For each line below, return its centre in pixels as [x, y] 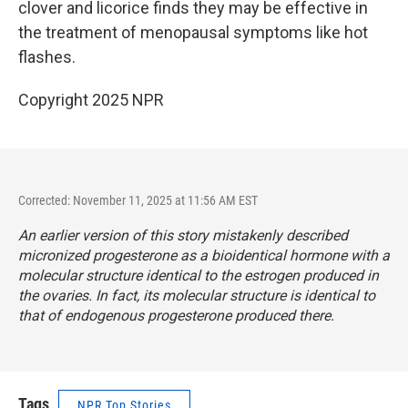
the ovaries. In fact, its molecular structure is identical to [197, 296]
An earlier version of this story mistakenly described [183, 235]
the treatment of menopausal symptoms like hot [193, 32]
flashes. [47, 57]
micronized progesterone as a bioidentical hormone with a [204, 255]
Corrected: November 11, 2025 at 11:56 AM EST [138, 200]
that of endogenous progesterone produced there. [176, 316]
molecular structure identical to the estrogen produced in [199, 275]
